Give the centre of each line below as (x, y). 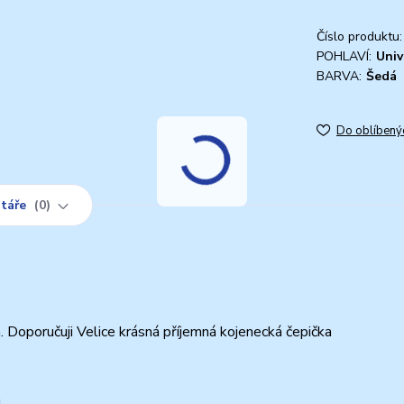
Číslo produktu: (359, 36)
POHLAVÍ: (344, 56)
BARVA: (339, 76)
